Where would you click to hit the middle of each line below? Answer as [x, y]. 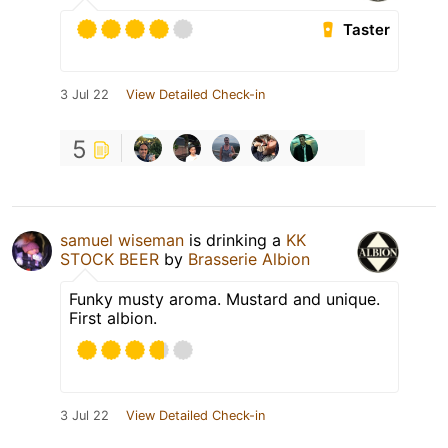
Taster [367, 30]
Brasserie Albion [249, 259]
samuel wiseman [122, 240]
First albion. [113, 318]
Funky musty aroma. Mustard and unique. [224, 299]
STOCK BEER [109, 259]
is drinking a [235, 240]
